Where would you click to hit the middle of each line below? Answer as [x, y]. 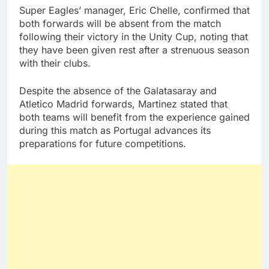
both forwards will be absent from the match [120, 24]
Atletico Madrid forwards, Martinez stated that [123, 104]
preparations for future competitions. [103, 144]
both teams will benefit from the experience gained [134, 117]
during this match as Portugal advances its [115, 131]
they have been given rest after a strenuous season [134, 50]
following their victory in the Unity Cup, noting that [134, 37]
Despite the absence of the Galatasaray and [118, 91]
